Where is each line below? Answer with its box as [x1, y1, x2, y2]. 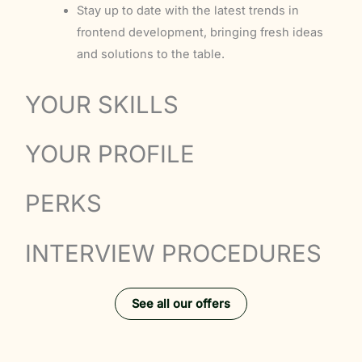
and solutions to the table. [76, 46, 225, 61]
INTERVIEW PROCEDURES [25, 238, 322, 267]
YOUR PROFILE [25, 140, 196, 169]
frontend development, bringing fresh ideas [76, 24, 323, 40]
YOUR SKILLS [25, 90, 179, 119]
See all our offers [132, 296, 230, 311]
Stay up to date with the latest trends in [76, 2, 299, 18]
